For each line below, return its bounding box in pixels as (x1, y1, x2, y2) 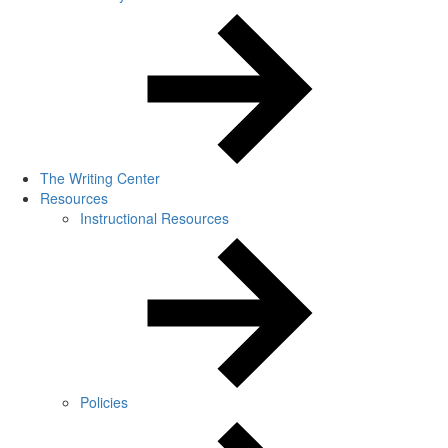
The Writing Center (40, 168, 160, 188)
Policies (80, 392, 128, 412)
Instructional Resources (80, 208, 229, 228)
